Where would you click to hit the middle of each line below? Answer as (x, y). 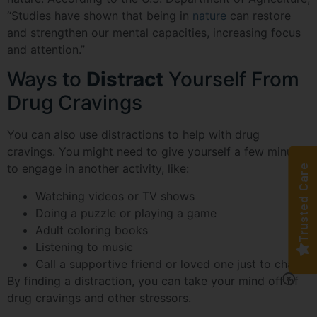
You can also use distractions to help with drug (133, 135)
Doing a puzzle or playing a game (126, 213)
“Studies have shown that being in (100, 15)
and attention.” (46, 49)
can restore (259, 15)
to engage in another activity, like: (98, 169)
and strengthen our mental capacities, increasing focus (154, 32)
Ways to (47, 80)
